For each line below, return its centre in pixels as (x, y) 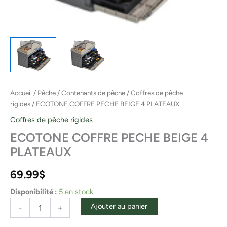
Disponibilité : (33, 192)
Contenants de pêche (93, 92)
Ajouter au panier (119, 206)
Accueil (21, 92)
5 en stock (76, 192)
